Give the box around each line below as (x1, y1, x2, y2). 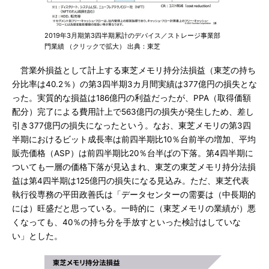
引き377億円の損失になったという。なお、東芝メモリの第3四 (12, 121, 251, 130)
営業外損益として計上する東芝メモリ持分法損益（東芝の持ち (12, 65, 256, 75)
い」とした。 (12, 231, 62, 241)
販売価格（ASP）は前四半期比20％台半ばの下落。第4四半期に (12, 148, 253, 158)
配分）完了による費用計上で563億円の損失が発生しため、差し (12, 107, 254, 116)
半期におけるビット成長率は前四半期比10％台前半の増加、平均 (12, 134, 256, 144)
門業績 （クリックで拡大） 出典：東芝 (44, 42, 160, 50)
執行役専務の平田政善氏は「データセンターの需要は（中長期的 (12, 190, 256, 199)
